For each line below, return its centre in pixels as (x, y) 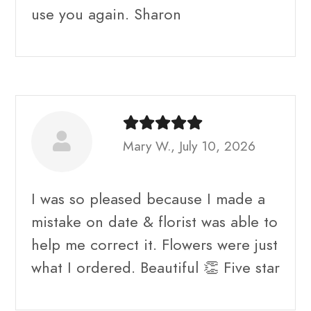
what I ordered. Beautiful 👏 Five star (155, 267)
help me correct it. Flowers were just (154, 244)
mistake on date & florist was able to (154, 221)
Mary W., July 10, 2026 (189, 146)
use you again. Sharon (106, 14)
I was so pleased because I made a (148, 199)
